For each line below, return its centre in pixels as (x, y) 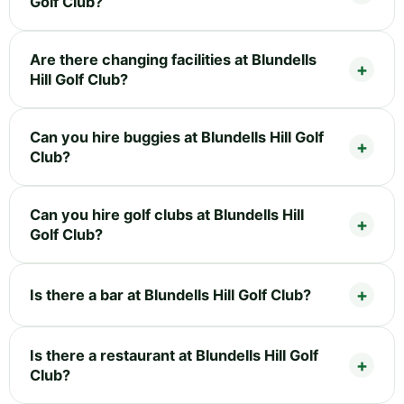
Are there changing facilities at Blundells (173, 59)
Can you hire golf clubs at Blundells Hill (167, 214)
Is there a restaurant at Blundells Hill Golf (174, 355)
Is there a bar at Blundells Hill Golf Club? (170, 294)
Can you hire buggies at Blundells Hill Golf (177, 137)
